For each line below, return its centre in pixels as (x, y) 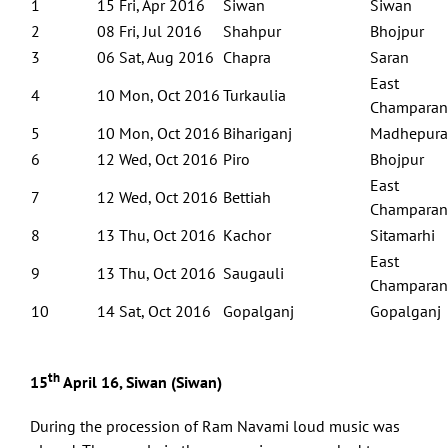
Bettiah (247, 196)
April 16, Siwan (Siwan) (141, 382)
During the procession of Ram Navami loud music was (215, 426)
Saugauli (253, 272)
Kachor (247, 234)
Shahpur (252, 30)
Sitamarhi (402, 234)
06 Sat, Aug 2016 (155, 56)
